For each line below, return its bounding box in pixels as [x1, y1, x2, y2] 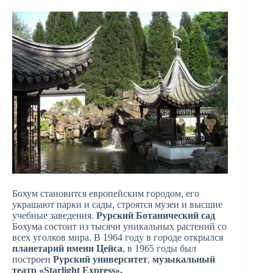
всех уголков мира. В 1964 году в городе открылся [12, 232, 223, 243]
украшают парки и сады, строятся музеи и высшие [12, 199, 222, 210]
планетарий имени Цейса [12, 243, 122, 253]
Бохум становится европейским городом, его [12, 188, 199, 199]
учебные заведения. [12, 210, 96, 221]
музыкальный [152, 253, 215, 264]
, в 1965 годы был [122, 243, 196, 253]
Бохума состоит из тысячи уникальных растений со [12, 221, 227, 232]
